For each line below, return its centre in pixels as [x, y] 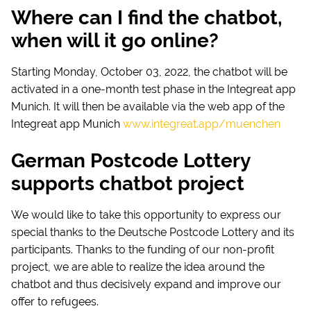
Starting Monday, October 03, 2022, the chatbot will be [149, 72]
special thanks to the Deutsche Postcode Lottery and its [153, 233]
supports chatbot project [128, 184]
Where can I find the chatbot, [147, 18]
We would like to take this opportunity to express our [146, 215]
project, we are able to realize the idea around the [138, 267]
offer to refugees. [55, 302]
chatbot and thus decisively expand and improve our [146, 285]
